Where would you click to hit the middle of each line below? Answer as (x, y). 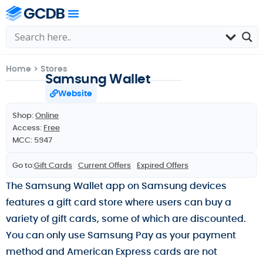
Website (75, 93)
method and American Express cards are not (112, 252)
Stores (54, 69)
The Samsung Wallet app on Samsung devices (116, 186)
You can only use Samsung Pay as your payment (121, 235)
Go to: (23, 165)
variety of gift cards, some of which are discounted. (126, 219)
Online (47, 115)
